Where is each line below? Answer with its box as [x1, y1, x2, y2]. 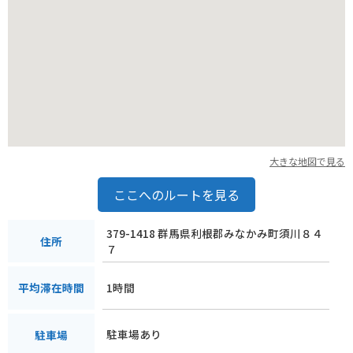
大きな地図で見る [269, 154, 345, 168]
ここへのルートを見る [113, 184, 240, 204]
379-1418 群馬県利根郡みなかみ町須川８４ [106, 225, 323, 241]
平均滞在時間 [18, 280, 84, 296]
